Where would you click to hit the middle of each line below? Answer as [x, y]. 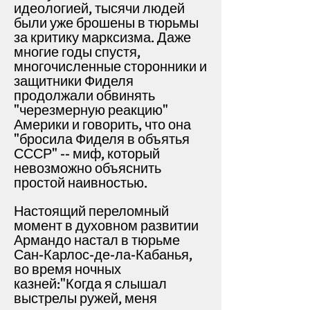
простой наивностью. [83, 183]
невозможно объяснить [88, 168]
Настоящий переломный [91, 211]
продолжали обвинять [84, 96]
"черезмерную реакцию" [91, 110]
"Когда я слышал [113, 284]
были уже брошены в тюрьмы [106, 23]
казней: [37, 284]
